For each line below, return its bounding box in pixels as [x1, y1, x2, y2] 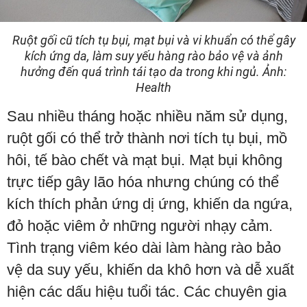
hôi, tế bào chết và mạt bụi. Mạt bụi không [7, 151, 282, 169]
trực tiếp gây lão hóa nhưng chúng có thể [7, 173, 279, 191]
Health [136, 80, 171, 95]
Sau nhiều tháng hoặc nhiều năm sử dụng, [7, 108, 288, 125]
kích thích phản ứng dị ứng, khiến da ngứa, [7, 195, 293, 213]
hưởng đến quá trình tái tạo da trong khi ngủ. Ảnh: [21, 64, 286, 79]
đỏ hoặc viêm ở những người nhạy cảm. [7, 217, 273, 235]
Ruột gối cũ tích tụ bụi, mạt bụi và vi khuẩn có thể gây [12, 33, 295, 48]
